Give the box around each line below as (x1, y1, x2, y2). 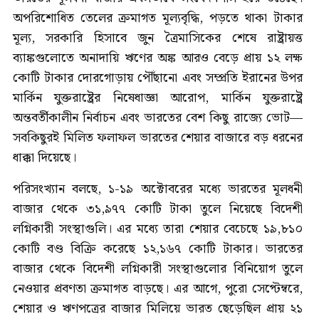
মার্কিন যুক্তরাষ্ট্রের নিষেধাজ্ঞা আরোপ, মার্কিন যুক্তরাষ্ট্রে (13, 87, 303, 108)
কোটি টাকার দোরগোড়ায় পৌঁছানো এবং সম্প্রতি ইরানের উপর (13, 67, 303, 88)
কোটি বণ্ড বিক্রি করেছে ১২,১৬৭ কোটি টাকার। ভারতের (13, 238, 303, 259)
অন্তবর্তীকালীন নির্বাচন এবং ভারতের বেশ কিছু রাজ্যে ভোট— (13, 107, 303, 128)
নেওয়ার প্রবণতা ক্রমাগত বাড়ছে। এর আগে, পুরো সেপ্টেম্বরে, (13, 278, 303, 299)
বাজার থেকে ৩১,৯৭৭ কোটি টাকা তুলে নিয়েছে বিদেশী (13, 198, 303, 219)
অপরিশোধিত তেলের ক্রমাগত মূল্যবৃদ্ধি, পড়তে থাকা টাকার (13, 7, 303, 28)
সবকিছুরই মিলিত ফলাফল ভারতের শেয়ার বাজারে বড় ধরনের (13, 127, 303, 148)
